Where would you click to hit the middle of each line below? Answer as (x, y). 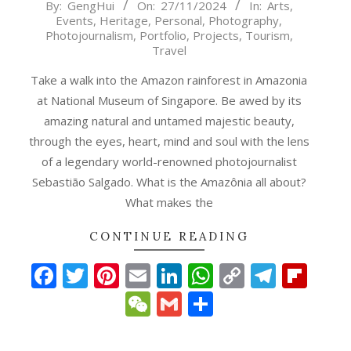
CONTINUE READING (169, 237)
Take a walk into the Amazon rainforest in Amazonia (169, 80)
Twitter (129, 276)
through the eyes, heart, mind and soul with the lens (169, 141)
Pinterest (172, 276)
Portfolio (163, 36)
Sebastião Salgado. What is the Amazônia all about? (169, 182)
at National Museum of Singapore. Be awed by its (169, 101)
